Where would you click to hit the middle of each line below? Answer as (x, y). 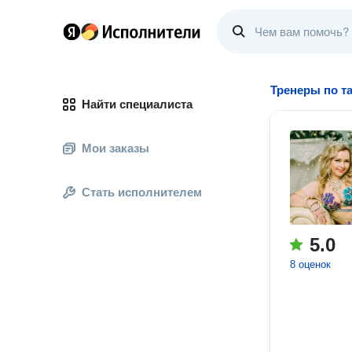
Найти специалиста (137, 104)
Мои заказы (115, 148)
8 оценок (310, 264)
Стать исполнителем (142, 192)
